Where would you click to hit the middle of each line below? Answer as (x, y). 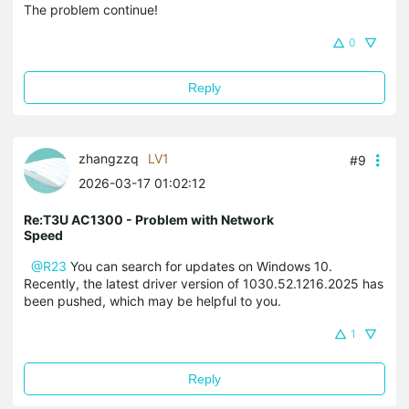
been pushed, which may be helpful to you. (152, 300)
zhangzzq (109, 158)
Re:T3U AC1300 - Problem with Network (149, 219)
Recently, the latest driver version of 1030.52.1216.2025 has (204, 283)
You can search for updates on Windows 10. (199, 266)
